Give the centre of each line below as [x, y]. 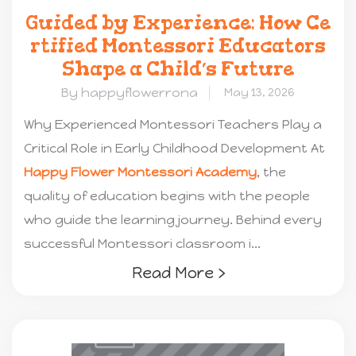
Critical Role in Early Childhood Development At [174, 149]
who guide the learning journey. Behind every [173, 220]
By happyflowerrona [130, 93]
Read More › [178, 273]
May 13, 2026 [259, 93]
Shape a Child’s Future [178, 69]
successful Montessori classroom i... [142, 244]
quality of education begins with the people [167, 196]
